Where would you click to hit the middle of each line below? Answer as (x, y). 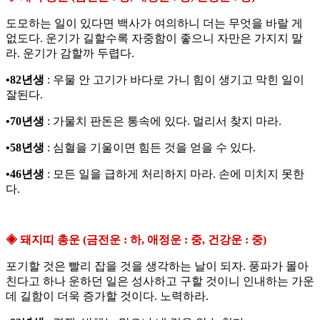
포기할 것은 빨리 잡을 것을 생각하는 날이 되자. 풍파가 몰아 (157, 266)
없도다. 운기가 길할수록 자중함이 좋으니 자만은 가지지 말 (154, 39)
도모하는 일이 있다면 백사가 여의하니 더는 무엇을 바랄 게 (154, 24)
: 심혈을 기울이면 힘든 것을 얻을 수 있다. (150, 148)
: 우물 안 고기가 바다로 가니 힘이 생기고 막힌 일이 (174, 80)
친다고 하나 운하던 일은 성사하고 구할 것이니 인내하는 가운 (160, 281)
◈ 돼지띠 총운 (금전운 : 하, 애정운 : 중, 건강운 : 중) (136, 240)
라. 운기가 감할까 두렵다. (70, 54)
